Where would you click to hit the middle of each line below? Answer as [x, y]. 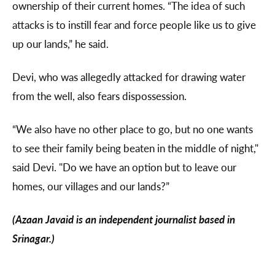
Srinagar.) [33, 238]
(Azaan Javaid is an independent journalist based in [124, 219]
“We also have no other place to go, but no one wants [133, 129]
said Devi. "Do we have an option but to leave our [124, 167]
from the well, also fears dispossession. [101, 96]
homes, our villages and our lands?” [91, 186]
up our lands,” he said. [60, 44]
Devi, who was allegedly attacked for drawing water [129, 77]
